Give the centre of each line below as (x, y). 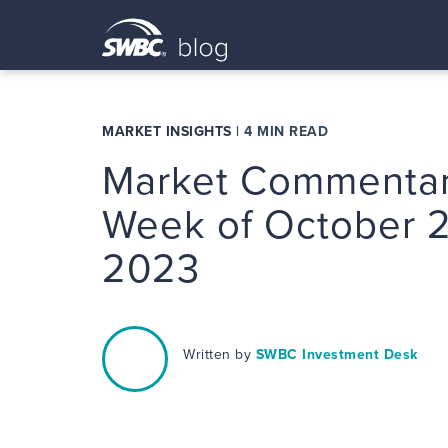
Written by (219, 354)
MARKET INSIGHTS (167, 131)
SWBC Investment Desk (336, 354)
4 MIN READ (286, 131)
